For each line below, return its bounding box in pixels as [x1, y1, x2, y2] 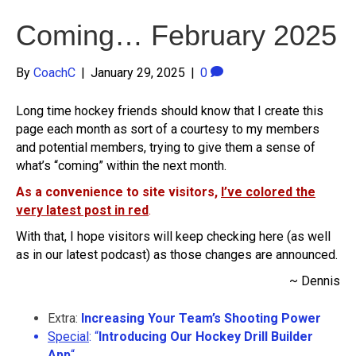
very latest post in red [16, 203, 149, 218]
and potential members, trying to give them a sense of [16, 140, 315, 155]
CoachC [33, 65, 75, 80]
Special [48, 329, 89, 344]
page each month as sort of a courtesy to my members [16, 122, 319, 137]
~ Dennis [289, 273, 340, 288]
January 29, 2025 [91, 65, 185, 80]
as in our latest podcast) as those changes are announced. [16, 247, 338, 262]
